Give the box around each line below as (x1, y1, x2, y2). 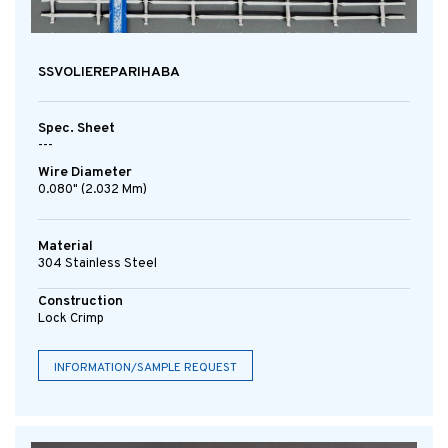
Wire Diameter (38, 163, 132, 181)
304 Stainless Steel (38, 255, 157, 272)
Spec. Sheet (38, 119, 115, 137)
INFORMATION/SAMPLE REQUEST (54, 359, 237, 376)
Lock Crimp (38, 310, 104, 327)
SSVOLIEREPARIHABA (38, 63, 180, 81)
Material (38, 237, 93, 255)
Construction (38, 292, 123, 310)
